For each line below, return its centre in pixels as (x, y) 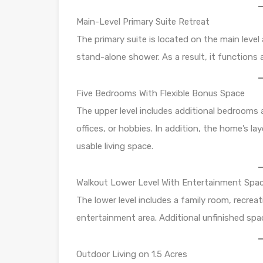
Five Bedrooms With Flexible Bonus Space (161, 93)
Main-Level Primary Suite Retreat (143, 21)
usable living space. (115, 146)
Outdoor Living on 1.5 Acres (132, 254)
